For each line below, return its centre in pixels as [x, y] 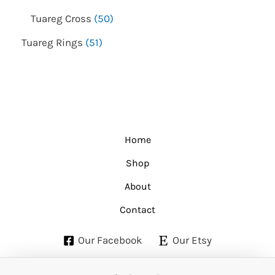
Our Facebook [110, 240]
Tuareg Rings [52, 42]
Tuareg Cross [61, 19]
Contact [137, 209]
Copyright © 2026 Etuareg [137, 262]
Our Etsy [192, 240]
